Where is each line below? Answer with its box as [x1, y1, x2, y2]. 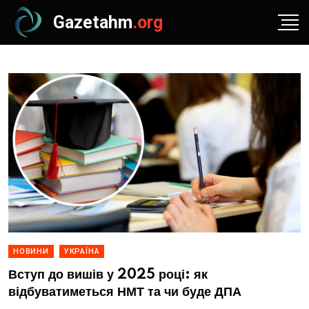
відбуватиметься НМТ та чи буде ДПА [8, 285, 241, 299]
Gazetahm [53, 12, 132, 32]
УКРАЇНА [63, 247, 100, 256]
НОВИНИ [13, 247, 49, 256]
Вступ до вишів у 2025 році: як [8, 268, 208, 282]
